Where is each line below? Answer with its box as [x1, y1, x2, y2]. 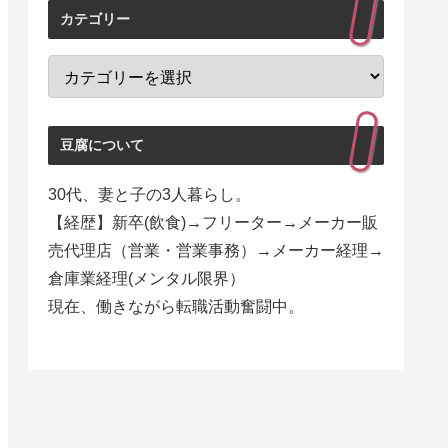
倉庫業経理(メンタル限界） [48, 270, 245, 288]
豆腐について [60, 137, 144, 154]
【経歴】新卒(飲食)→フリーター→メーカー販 [48, 214, 378, 232]
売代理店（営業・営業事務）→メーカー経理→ [48, 242, 384, 260]
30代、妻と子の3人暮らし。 [48, 186, 251, 204]
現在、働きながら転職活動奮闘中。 [48, 298, 304, 316]
